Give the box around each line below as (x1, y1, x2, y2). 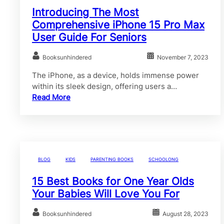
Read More (32, 92, 70, 102)
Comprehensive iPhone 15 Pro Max (32, 18, 204, 31)
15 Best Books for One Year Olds (32, 175, 194, 188)
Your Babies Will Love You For (32, 187, 179, 200)
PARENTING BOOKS (90, 156, 133, 162)
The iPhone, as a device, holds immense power (32, 70, 199, 80)
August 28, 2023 (162, 210, 209, 218)
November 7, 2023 (157, 53, 209, 61)
